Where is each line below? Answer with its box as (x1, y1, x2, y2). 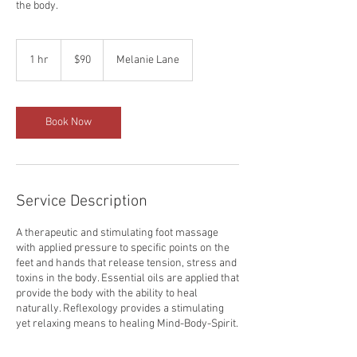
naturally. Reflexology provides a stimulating (16, 302, 224, 316)
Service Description (16, 192, 147, 212)
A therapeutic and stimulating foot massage (16, 226, 218, 241)
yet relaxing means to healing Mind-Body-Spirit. (16, 317, 238, 331)
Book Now (45, 116, 92, 130)
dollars (61, 57, 85, 67)
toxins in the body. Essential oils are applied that (16, 272, 239, 286)
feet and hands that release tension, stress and (16, 257, 237, 271)
